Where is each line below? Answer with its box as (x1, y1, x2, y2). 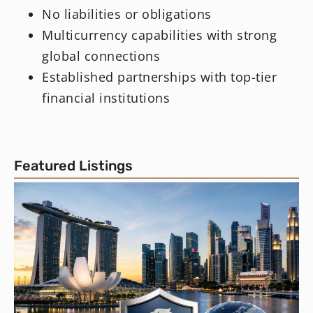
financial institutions (42, 89, 170, 107)
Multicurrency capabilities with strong (42, 27, 277, 44)
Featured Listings (14, 157, 133, 175)
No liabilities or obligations (42, 6, 212, 23)
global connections (42, 48, 160, 65)
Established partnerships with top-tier (42, 68, 277, 86)
